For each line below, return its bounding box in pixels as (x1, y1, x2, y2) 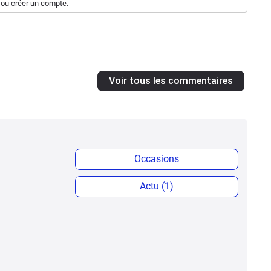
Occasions (134, 152, 179, 165)
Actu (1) (140, 180, 174, 192)
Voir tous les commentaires (109, 74, 233, 87)
